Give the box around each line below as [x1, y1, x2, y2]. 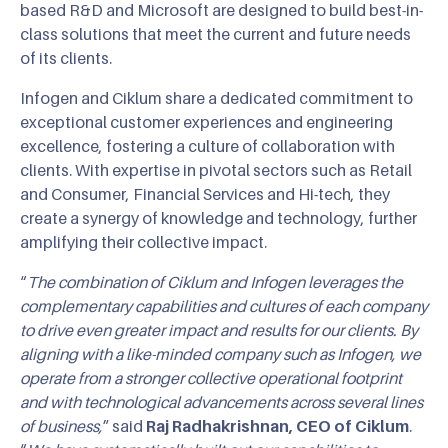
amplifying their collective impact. [20, 231, 267, 252]
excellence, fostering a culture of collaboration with [20, 135, 395, 156]
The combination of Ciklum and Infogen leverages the [27, 271, 403, 292]
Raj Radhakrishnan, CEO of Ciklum [146, 415, 409, 436]
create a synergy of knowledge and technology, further [20, 207, 417, 228]
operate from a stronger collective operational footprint [20, 367, 402, 388]
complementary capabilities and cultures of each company [20, 295, 428, 316]
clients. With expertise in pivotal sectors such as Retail [20, 159, 412, 180]
